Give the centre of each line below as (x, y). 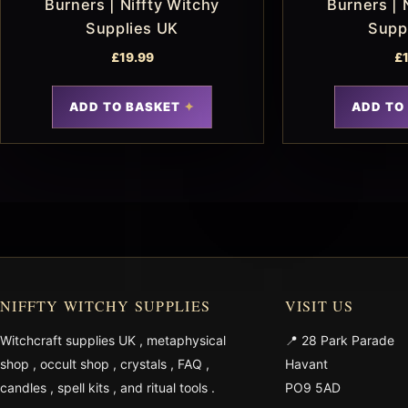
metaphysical (186, 340)
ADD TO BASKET (125, 106)
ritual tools (179, 387)
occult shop (76, 363)
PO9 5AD (312, 387)
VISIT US (319, 305)
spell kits (85, 387)
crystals (145, 363)
